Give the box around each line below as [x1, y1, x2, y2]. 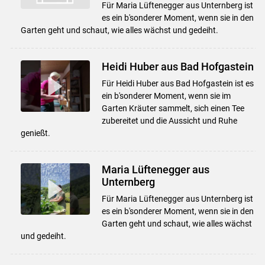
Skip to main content [80, 17, 183, 31]
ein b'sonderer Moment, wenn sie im [101, 91, 231, 101]
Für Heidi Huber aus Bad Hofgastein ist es [101, 78, 254, 88]
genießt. [20, 128, 50, 138]
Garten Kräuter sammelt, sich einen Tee [101, 103, 244, 113]
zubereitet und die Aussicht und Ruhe [101, 115, 237, 125]
